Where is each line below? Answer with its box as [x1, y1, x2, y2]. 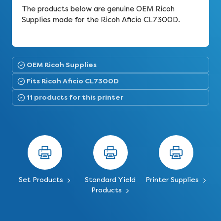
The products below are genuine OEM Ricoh [22, 4, 175, 13]
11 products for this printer [27, 93, 123, 102]
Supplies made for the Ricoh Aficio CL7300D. [22, 15, 180, 24]
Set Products [18, 176, 65, 184]
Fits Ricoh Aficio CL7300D [27, 76, 119, 85]
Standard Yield [85, 176, 136, 184]
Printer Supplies [146, 176, 201, 184]
